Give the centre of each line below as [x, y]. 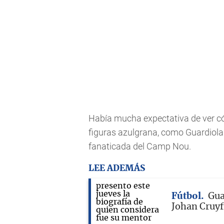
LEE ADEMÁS [117, 168]
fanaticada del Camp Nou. [140, 146]
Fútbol [186, 196]
